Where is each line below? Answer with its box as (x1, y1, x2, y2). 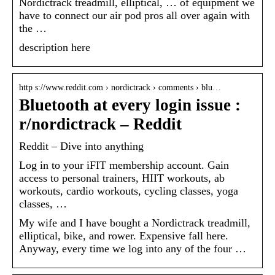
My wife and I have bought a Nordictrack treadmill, (19, 216, 250, 229)
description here (19, 41, 90, 53)
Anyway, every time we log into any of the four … (19, 242, 246, 255)
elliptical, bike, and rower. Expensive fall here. (19, 229, 228, 242)
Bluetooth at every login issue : (19, 95, 241, 114)
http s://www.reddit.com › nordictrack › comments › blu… (19, 82, 221, 92)
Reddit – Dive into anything (19, 139, 144, 152)
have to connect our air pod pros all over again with (19, 9, 250, 21)
